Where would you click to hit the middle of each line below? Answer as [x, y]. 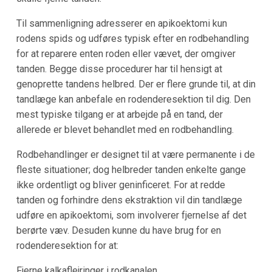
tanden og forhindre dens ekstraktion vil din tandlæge [129, 200]
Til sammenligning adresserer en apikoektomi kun [121, 24]
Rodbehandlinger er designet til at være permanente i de [135, 155]
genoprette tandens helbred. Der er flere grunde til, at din [136, 84]
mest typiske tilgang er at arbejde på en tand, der [119, 115]
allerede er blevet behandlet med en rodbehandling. [125, 130]
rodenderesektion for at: [67, 246]
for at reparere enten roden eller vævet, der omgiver [126, 54]
